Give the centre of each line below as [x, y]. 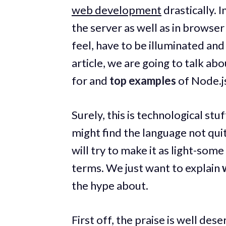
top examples [143, 80]
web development [117, 10]
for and [91, 80]
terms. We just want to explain [147, 167]
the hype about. [110, 185]
